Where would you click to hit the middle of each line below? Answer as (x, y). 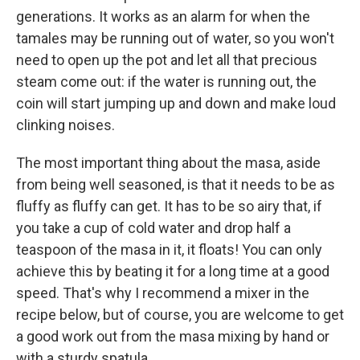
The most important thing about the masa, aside (168, 162)
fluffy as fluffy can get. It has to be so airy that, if (169, 206)
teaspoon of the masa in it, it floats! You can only (169, 249)
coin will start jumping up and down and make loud (176, 103)
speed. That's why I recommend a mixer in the (163, 292)
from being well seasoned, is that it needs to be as (176, 184)
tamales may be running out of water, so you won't (175, 38)
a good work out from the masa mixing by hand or (173, 336)
